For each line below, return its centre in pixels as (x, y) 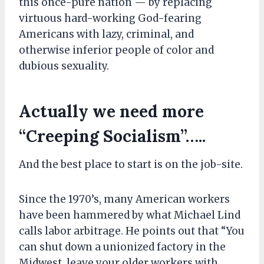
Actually (56, 111)
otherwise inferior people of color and (116, 50)
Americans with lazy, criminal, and (106, 34)
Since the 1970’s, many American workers (124, 199)
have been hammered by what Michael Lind (130, 215)
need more (162, 111)
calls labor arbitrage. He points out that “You (132, 231)
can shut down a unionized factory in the (122, 247)
